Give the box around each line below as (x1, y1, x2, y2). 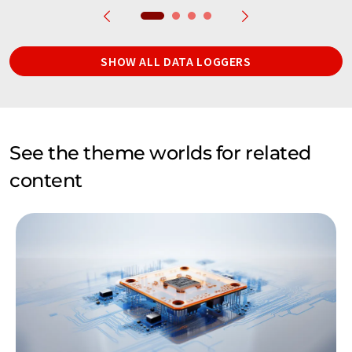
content (9, 168, 82, 192)
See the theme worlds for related (9, 141, 311, 164)
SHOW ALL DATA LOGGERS (101, 53, 251, 69)
